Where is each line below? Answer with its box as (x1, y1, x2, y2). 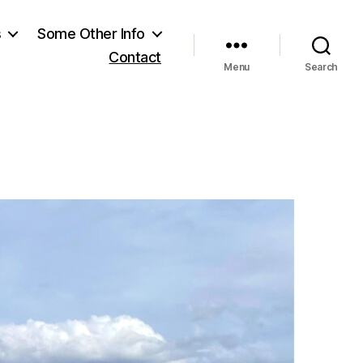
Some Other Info (37, 24, 145, 42)
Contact (109, 48, 161, 66)
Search (304, 60, 339, 73)
